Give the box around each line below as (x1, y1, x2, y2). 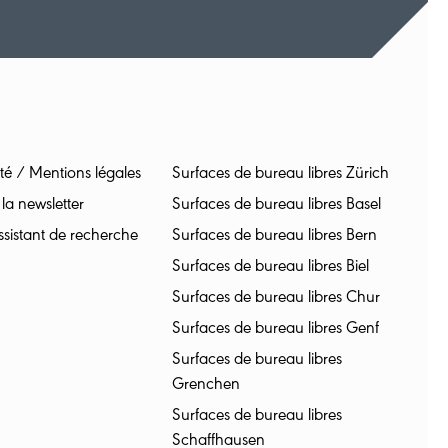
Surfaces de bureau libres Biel (172, 260, 370, 278)
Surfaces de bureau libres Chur (172, 291, 381, 309)
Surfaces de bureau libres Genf (172, 322, 380, 340)
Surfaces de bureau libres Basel (172, 198, 382, 216)
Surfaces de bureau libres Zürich (172, 167, 390, 185)
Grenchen (172, 378, 241, 396)
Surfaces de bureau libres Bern (172, 229, 378, 247)
